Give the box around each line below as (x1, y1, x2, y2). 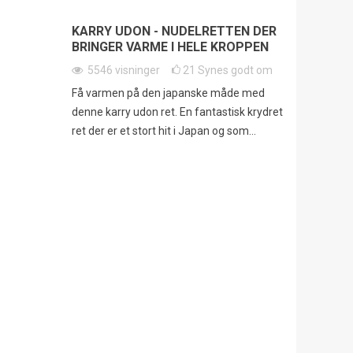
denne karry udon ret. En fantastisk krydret (71, 106, 283, 119)
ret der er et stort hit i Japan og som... (71, 124, 256, 138)
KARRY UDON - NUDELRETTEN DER (71, 24, 277, 39)
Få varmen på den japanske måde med (71, 87, 265, 100)
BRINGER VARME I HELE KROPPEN (71, 39, 269, 55)
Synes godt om (197, 64, 273, 77)
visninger (114, 64, 160, 77)
